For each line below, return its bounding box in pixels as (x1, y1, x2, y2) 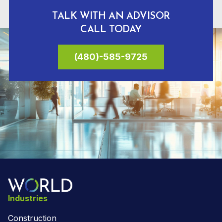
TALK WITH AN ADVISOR (52, 11, 170, 22)
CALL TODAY (80, 25, 142, 35)
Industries (8, 193, 48, 203)
